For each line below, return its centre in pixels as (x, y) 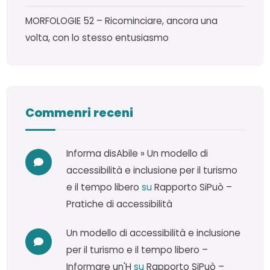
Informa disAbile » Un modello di (137, 153)
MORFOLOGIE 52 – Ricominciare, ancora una (122, 20)
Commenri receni (80, 112)
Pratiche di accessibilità (120, 204)
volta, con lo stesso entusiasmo (97, 37)
